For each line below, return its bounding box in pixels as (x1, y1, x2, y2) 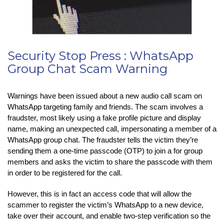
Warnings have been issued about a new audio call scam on (7, 91, 202, 100)
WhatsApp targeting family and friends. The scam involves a (7, 102, 203, 111)
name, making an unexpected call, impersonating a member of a (7, 124, 216, 133)
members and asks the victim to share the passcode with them (7, 157, 212, 166)
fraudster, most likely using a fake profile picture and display (7, 113, 201, 122)
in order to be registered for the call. (7, 168, 122, 177)
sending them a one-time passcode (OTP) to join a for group (7, 146, 202, 155)
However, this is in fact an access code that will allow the (7, 189, 191, 198)
